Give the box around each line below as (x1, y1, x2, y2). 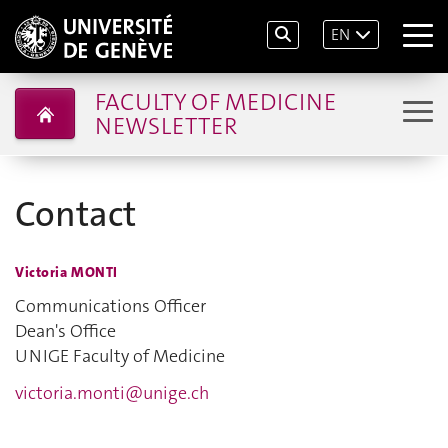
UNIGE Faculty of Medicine (15, 343, 225, 368)
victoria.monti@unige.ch (15, 381, 209, 405)
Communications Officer (15, 293, 206, 318)
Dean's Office (15, 318, 116, 343)
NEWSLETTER (94, 109, 237, 142)
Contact (15, 191, 136, 238)
